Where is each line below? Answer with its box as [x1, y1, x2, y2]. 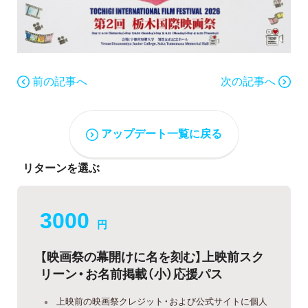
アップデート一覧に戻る [101, 124, 222, 142]
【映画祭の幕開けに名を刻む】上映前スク [40, 246, 264, 265]
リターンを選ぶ [23, 158, 100, 175]
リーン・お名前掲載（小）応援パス [40, 263, 223, 283]
